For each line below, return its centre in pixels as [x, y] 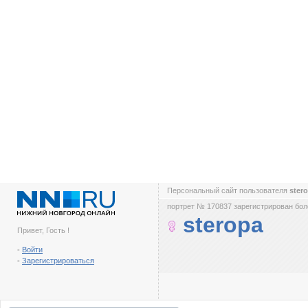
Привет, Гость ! [43, 230]
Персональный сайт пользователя [228, 190]
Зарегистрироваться [58, 261]
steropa [223, 225]
